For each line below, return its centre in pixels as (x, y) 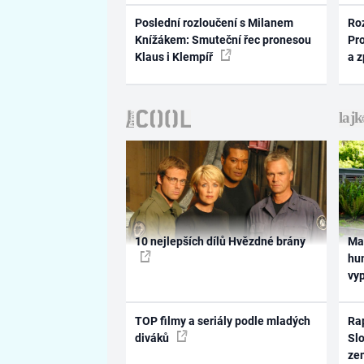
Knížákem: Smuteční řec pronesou (223, 40)
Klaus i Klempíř (175, 57)
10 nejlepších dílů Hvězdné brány (220, 242)
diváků (153, 338)
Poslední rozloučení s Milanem (214, 23)
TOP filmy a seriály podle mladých (222, 321)
